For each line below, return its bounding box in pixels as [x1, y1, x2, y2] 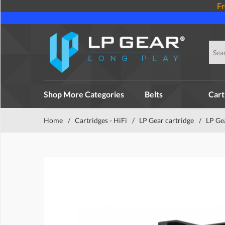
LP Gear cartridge [139, 116, 194, 125]
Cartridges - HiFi [75, 116, 127, 125]
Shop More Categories [44, 89, 124, 99]
